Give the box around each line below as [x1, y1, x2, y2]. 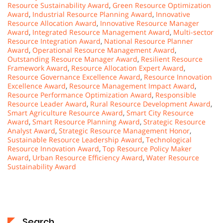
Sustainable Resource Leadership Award [7, 135, 142, 145]
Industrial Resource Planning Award [32, 9, 152, 19]
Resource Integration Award [7, 36, 101, 46]
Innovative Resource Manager [100, 18, 199, 28]
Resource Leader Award [7, 99, 87, 109]
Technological [146, 135, 192, 145]
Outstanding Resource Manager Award [7, 54, 137, 64]
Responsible [155, 90, 196, 100]
